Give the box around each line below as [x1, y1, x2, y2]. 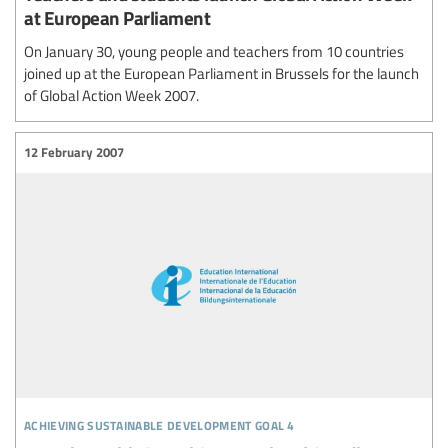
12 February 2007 [24, 143, 124, 161]
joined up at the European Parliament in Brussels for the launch [24, 62, 419, 83]
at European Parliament [24, 3, 210, 31]
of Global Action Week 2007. [24, 84, 199, 105]
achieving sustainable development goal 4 [24, 409, 295, 435]
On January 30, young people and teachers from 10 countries [24, 40, 404, 61]
